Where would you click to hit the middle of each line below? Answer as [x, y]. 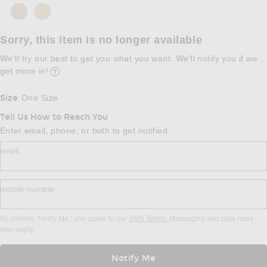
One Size [40, 98]
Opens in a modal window [97, 81]
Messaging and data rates [211, 219]
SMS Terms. [149, 219]
